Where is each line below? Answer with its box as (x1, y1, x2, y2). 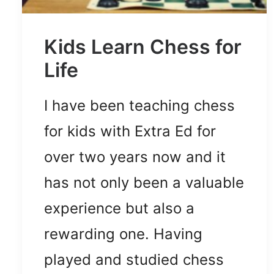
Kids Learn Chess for (44, 35, 242, 59)
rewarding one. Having (44, 225, 202, 243)
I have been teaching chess (44, 97, 235, 114)
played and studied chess (44, 251, 224, 268)
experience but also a (44, 199, 194, 217)
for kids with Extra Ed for (44, 122, 216, 140)
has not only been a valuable (44, 174, 244, 191)
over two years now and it (44, 148, 226, 166)
